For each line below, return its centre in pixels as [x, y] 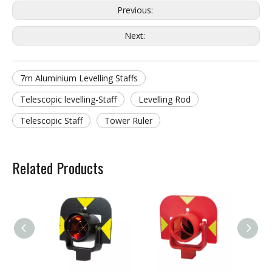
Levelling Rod [165, 99]
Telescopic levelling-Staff [68, 99]
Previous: [136, 10]
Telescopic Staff [51, 121]
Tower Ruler [128, 121]
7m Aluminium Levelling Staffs [79, 78]
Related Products [58, 168]
